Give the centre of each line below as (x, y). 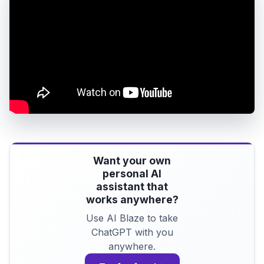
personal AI (132, 173)
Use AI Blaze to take (132, 218)
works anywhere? (132, 199)
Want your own (132, 160)
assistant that (132, 186)
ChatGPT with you (132, 232)
